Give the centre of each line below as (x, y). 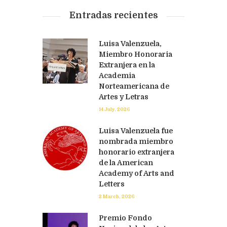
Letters (112, 184)
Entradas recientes (113, 15)
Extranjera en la (127, 65)
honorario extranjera (137, 152)
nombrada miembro (136, 142)
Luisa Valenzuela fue (136, 131)
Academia (117, 76)
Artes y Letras (124, 97)
